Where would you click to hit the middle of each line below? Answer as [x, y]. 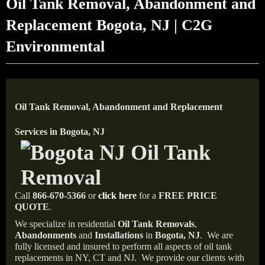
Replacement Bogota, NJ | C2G [109, 25]
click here [117, 195]
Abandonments [46, 235]
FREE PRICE [188, 195]
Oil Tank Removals [156, 224]
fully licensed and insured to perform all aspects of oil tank [123, 246]
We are [220, 235]
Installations [119, 235]
